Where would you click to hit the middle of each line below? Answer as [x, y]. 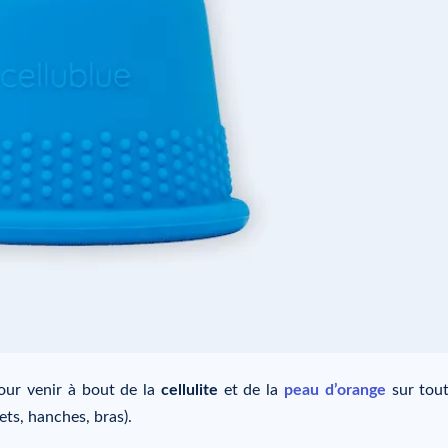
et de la [250, 390]
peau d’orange [334, 390]
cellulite [189, 390]
